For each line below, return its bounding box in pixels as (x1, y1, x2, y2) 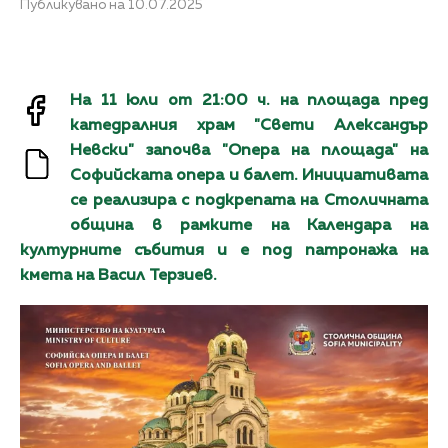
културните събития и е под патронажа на (20, 242, 428, 259)
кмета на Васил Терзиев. (20, 267, 217, 284)
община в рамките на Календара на (70, 217, 428, 234)
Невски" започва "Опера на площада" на (70, 142, 428, 159)
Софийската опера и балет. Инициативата (70, 167, 428, 184)
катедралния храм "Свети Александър (70, 117, 428, 134)
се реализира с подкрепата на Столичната (70, 192, 428, 209)
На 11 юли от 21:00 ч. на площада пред (70, 92, 428, 109)
